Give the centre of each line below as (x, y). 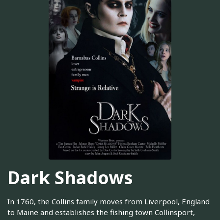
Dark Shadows (70, 177)
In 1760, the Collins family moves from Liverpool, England (109, 202)
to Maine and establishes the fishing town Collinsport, (101, 212)
